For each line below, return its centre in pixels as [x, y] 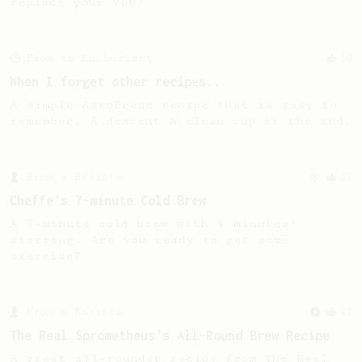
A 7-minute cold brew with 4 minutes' [154, 223]
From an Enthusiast [89, 58]
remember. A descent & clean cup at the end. [181, 121]
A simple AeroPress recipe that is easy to [173, 105]
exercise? [46, 256]
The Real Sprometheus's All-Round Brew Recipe [170, 335]
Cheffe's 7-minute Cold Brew [108, 200]
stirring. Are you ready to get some [149, 240]
